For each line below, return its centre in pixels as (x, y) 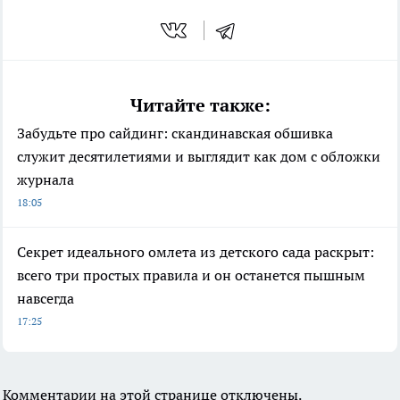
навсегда (46, 298)
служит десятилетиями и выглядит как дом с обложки (199, 156)
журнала (46, 179)
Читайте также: (200, 105)
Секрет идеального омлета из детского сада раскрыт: (196, 251)
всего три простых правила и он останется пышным (191, 275)
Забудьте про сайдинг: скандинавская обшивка (175, 133)
